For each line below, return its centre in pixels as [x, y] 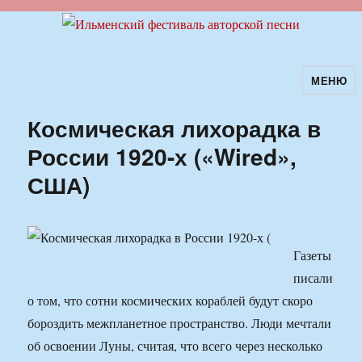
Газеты [313, 255]
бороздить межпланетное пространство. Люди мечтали [180, 323]
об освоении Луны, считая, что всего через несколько [175, 346]
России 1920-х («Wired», [162, 157]
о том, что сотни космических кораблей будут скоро [170, 301]
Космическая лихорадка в [175, 128]
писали [314, 278]
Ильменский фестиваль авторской [168, 91]
